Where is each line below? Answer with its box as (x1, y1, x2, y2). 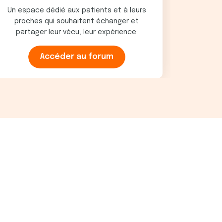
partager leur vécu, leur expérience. (15, 29, 138, 36)
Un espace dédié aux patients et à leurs (7, 7, 146, 14)
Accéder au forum (40, 53, 113, 61)
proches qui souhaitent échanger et (14, 18, 139, 25)
